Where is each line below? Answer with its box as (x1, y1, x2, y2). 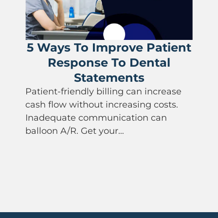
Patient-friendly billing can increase (25, 86, 182, 97)
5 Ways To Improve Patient (27, 40, 192, 54)
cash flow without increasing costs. (25, 99, 179, 110)
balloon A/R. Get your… (25, 125, 125, 136)
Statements (73, 70, 145, 85)
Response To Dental (48, 55, 171, 70)
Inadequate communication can (25, 112, 167, 123)
